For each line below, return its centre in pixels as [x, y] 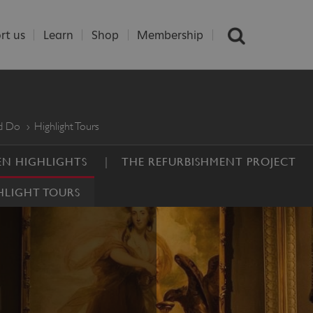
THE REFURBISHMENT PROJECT [209, 161]
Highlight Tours [66, 126]
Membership [170, 35]
